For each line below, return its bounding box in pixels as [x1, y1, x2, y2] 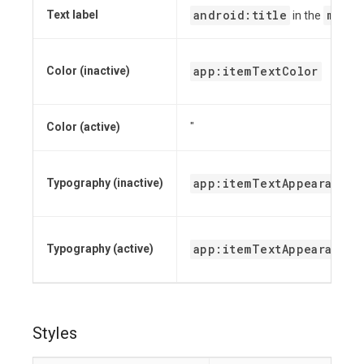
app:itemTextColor [193, 63, 318, 80]
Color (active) [46, 120, 120, 134]
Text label [46, 8, 98, 22]
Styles [32, 323, 77, 344]
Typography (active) [46, 242, 154, 256]
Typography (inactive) [46, 176, 163, 190]
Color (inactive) [46, 64, 130, 78]
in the [290, 9, 324, 23]
